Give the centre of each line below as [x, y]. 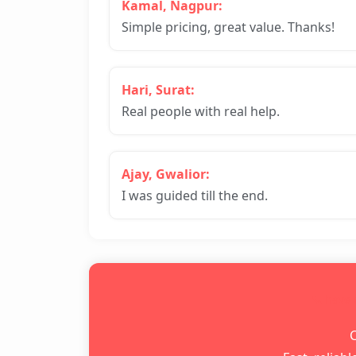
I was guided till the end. [195, 195]
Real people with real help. [201, 111]
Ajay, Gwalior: [166, 174]
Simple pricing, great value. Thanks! [228, 27]
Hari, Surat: [158, 90]
